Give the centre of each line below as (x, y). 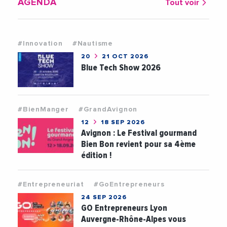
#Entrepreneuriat (51, 184)
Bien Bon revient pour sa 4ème (139, 144)
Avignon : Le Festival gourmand (139, 133)
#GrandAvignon (108, 109)
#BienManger (43, 109)
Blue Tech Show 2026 (121, 67)
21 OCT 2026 (124, 56)
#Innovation (40, 43)
